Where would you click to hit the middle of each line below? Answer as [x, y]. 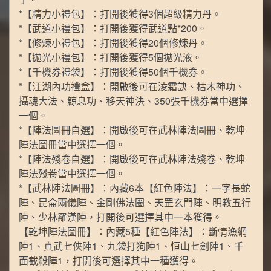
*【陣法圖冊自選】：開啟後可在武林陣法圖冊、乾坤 [132, 130]
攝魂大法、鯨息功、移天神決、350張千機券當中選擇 [134, 101]
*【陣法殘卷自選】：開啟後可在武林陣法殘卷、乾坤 [132, 159]
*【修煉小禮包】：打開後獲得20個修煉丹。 [113, 43]
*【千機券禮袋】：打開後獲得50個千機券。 [113, 72]
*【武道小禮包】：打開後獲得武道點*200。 [113, 28]
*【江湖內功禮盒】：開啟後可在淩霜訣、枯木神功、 [132, 87]
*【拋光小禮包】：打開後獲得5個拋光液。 [111, 57]
